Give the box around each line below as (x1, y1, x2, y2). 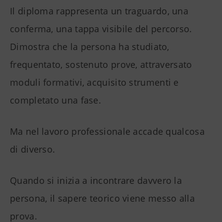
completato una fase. (10, 94, 102, 107)
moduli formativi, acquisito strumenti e (10, 76, 179, 89)
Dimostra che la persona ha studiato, (10, 41, 169, 53)
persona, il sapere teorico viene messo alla (10, 192, 195, 205)
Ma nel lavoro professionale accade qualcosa (10, 125, 205, 138)
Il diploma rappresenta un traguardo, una (10, 5, 188, 17)
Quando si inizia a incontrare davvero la (10, 174, 182, 187)
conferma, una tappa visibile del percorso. (10, 23, 192, 35)
